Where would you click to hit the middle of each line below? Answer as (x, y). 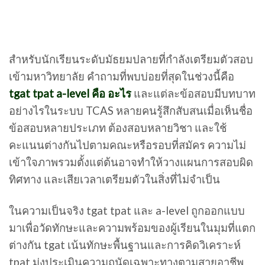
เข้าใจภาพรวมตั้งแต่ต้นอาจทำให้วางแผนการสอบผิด (131, 162)
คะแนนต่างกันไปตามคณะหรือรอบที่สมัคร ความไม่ (127, 145)
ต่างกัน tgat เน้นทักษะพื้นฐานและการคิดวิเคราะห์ (125, 245)
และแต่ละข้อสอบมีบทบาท (193, 94)
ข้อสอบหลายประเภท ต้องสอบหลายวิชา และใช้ (118, 128)
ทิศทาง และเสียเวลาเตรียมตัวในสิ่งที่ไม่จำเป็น (114, 180)
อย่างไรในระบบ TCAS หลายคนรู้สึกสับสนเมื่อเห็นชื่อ (131, 111)
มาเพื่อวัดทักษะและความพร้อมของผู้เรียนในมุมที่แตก (132, 228)
